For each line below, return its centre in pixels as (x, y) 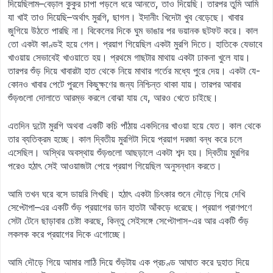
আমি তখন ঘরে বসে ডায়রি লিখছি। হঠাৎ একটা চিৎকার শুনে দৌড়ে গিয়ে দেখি (126, 194)
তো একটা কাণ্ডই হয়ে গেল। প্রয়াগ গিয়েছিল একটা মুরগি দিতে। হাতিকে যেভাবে (135, 44)
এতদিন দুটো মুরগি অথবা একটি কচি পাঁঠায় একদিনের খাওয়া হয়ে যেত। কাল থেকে (134, 126)
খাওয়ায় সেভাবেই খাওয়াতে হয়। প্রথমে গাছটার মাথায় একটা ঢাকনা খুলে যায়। (129, 57)
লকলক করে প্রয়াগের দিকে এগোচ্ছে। (67, 234)
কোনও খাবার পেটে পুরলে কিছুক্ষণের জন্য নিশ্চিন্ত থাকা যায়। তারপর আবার (124, 84)
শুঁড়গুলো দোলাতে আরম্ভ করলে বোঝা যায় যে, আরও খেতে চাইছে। (113, 97)
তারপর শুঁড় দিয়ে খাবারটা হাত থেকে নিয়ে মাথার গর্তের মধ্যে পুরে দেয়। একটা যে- (134, 71)
